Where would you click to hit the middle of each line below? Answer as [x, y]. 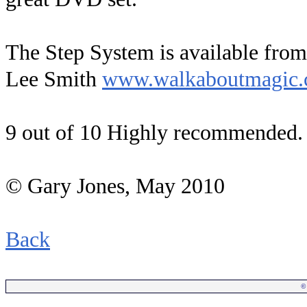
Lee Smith [54, 79]
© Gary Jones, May [93, 186]
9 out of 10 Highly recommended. [154, 133]
